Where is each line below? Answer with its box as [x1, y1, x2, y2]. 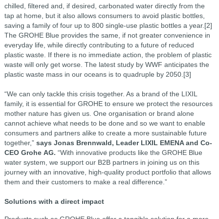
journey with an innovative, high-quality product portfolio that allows [4, 168, 211, 176]
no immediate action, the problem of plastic [78, 51, 212, 59]
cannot [4, 119, 27, 128]
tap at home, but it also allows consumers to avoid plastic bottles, [4, 12, 205, 20]
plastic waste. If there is [4, 51, 79, 59]
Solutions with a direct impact [4, 197, 104, 206]
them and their [4, 178, 51, 186]
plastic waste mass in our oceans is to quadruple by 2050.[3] [4, 70, 193, 79]
